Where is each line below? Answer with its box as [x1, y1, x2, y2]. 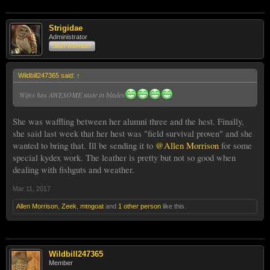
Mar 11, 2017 [13, 184, 51, 192]
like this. [161, 202, 186, 210]
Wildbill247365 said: [18, 71, 77, 79]
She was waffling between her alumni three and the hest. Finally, [13, 115, 244, 127]
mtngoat [80, 202, 104, 210]
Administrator [49, 33, 87, 40]
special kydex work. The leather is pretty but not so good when [13, 151, 236, 163]
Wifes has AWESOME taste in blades [19, 89, 125, 99]
